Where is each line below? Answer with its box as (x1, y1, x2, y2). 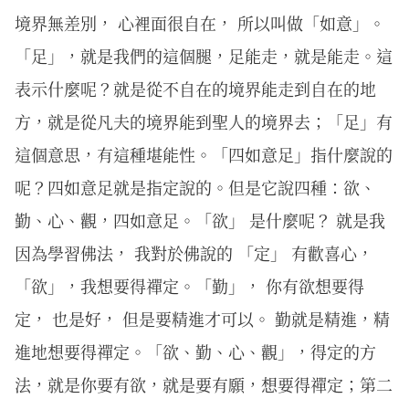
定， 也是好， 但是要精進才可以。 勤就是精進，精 (15, 306, 390, 330)
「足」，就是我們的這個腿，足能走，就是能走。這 (15, 43, 393, 68)
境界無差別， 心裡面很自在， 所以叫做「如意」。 (15, 10, 385, 35)
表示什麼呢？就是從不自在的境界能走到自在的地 (15, 76, 376, 100)
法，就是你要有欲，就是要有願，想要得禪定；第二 (15, 372, 393, 396)
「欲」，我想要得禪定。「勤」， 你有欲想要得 (15, 273, 364, 298)
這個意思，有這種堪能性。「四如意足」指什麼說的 (15, 142, 393, 166)
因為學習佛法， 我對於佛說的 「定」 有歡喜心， (15, 240, 373, 265)
